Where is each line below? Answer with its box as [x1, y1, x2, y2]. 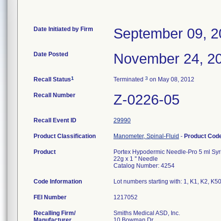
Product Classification [34, 133, 96, 140]
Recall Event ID [34, 117, 76, 124]
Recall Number [34, 92, 75, 99]
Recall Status [34, 76, 71, 83]
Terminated [113, 76, 145, 83]
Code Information [34, 178, 82, 185]
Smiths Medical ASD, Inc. [113, 210, 180, 217]
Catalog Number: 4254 [113, 162, 175, 169]
